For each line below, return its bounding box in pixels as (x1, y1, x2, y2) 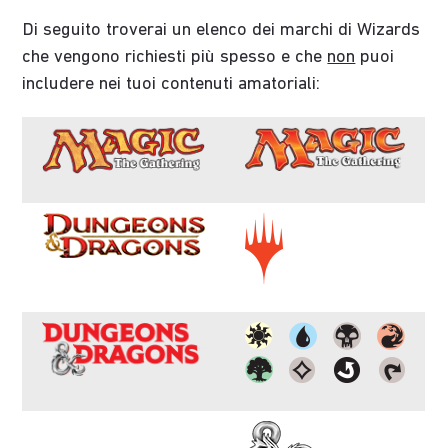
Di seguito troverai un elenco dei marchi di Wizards (22, 21, 421, 41)
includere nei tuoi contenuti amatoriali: (22, 75, 321, 95)
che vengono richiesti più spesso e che (22, 48, 328, 68)
